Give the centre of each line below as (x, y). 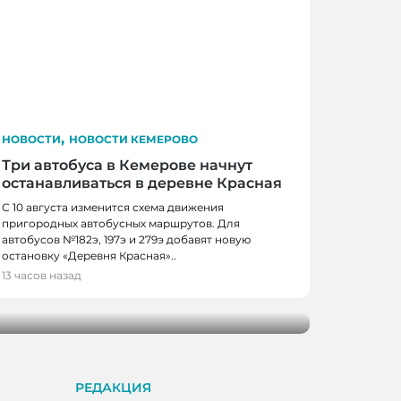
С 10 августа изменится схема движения (113, 208)
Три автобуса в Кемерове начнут (127, 166)
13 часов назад (42, 276)
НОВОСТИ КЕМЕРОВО (133, 140)
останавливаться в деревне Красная (142, 183)
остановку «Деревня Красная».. (89, 256)
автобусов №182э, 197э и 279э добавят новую (126, 240)
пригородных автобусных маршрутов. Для (121, 224)
